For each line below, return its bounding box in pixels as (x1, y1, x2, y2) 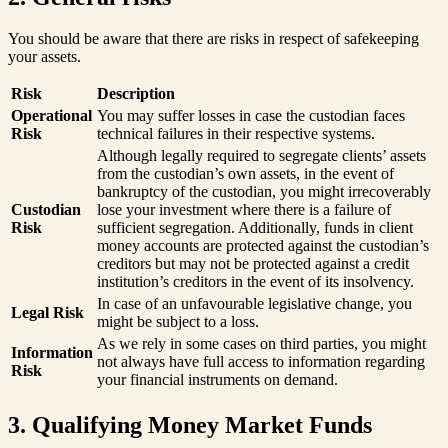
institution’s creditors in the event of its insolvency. (97, 273, 414, 291)
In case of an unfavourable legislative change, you (97, 295, 412, 313)
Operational (11, 107, 92, 125)
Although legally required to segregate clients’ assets (97, 147, 426, 165)
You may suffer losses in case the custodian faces (97, 107, 405, 125)
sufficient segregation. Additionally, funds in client (97, 219, 413, 237)
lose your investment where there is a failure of (97, 201, 391, 219)
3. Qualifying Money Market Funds (8, 412, 372, 439)
